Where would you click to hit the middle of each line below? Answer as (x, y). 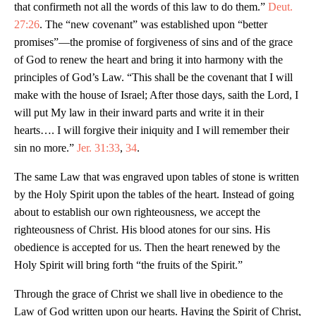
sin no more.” (45, 147)
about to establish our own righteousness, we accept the (137, 212)
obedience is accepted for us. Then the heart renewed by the (147, 247)
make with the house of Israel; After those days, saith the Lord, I (156, 95)
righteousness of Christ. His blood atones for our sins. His (142, 229)
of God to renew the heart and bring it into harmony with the (148, 59)
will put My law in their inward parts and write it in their (139, 112)
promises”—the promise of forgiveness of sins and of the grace (153, 42)
